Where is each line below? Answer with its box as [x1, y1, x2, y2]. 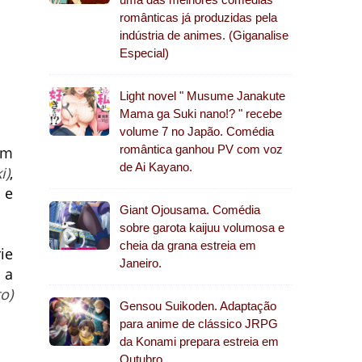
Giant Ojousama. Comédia [120, 203, 260, 217]
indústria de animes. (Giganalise [120, 28, 288, 42]
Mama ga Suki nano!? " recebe [120, 107, 282, 120]
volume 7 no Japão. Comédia [120, 124, 274, 138]
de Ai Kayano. [120, 160, 192, 174]
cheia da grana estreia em [120, 238, 256, 252]
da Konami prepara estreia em [120, 335, 279, 348]
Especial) [120, 46, 169, 60]
